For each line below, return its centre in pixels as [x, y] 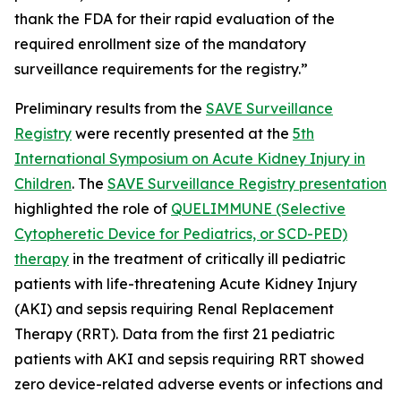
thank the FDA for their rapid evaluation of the [175, 19]
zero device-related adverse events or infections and [199, 384]
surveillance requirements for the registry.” [161, 69]
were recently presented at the [182, 133]
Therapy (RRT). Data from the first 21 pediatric [175, 334]
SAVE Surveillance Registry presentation [247, 183]
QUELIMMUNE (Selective [258, 209]
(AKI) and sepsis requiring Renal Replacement [174, 309]
